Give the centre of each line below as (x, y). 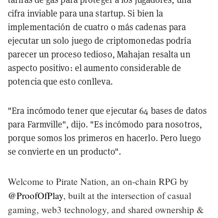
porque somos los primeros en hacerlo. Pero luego (104, 138)
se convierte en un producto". (64, 151)
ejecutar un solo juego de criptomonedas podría (100, 40)
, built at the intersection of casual (127, 195)
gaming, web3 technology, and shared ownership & (106, 209)
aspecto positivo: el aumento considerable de (95, 68)
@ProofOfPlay (36, 195)
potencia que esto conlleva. (60, 81)
